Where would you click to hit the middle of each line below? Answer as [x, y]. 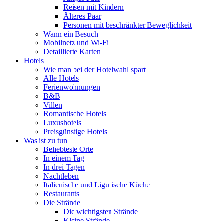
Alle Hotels [61, 78]
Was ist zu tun [45, 140]
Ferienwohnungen [72, 87]
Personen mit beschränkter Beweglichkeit [128, 25]
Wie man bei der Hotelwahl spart [94, 69]
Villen [53, 105]
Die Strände [62, 203]
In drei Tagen [64, 167]
